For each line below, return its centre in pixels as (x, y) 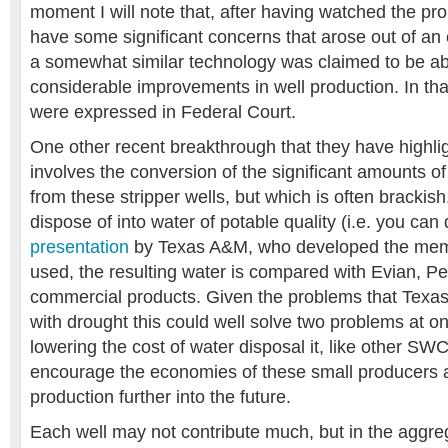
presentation (79, 247)
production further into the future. (160, 397)
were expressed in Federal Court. (163, 112)
